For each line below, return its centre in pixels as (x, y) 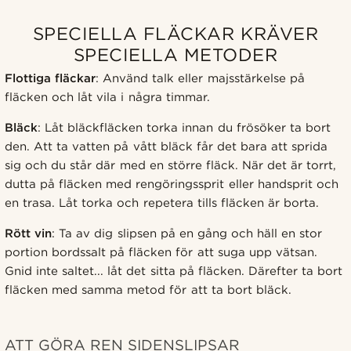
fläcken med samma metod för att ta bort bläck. (148, 289)
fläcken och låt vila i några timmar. (107, 97)
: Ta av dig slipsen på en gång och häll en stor (187, 233)
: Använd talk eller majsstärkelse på (200, 78)
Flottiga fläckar (51, 78)
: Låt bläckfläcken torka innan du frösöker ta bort (184, 127)
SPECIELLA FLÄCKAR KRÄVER (175, 33)
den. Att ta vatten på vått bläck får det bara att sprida (166, 146)
